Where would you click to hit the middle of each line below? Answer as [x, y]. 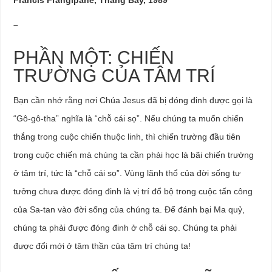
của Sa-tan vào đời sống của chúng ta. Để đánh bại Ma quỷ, [129, 209]
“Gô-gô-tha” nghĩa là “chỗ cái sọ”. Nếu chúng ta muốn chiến [129, 118]
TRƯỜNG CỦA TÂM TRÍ [114, 76]
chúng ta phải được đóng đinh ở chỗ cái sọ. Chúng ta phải [125, 228]
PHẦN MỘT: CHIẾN [94, 57]
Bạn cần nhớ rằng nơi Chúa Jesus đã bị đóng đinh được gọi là [133, 100]
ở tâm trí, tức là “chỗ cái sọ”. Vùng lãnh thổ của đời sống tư [127, 173]
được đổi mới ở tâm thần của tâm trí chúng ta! [102, 246]
